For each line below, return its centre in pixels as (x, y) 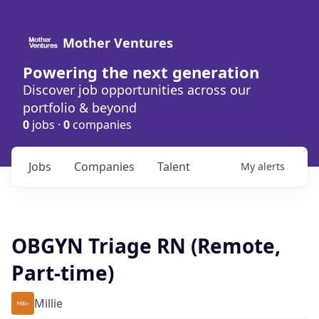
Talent (174, 167)
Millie (48, 303)
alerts (271, 166)
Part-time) (63, 273)
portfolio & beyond (80, 108)
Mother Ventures (118, 43)
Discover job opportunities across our (137, 90)
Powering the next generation (141, 72)
